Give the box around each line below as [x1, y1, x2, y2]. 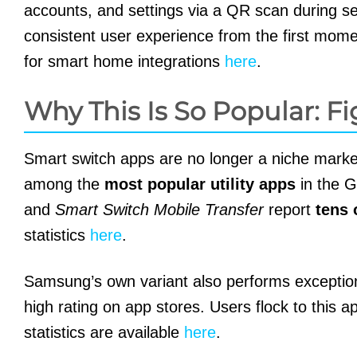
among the [24, 175, 104, 193]
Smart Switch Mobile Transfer [55, 200, 264, 218]
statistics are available [24, 323, 184, 341]
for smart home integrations [24, 52, 225, 70]
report [264, 200, 316, 218]
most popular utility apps [104, 175, 296, 193]
